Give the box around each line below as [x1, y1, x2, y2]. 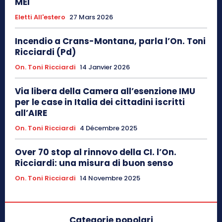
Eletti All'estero [15, 12, 65, 22]
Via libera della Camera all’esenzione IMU [15, 85, 195, 97]
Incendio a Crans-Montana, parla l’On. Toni [15, 35, 206, 47]
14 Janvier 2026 [80, 62, 130, 72]
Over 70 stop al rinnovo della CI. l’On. [15, 146, 176, 158]
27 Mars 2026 [69, 12, 113, 22]
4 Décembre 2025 [80, 123, 137, 133]
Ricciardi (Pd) [15, 46, 76, 58]
